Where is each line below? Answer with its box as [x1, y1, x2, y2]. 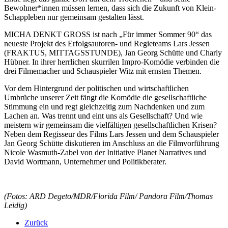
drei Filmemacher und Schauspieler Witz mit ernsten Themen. [4, 67, 202, 76]
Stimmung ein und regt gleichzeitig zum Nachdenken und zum [4, 102, 205, 111]
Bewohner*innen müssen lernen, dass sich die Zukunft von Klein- [4, 4, 216, 13]
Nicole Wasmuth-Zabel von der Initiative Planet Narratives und [4, 148, 206, 157]
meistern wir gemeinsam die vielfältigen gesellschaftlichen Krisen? [4, 121, 217, 130]
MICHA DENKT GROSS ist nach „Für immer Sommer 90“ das [4, 30, 212, 39]
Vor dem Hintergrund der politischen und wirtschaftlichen [4, 84, 189, 93]
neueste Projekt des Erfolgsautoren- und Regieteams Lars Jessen [4, 39, 210, 48]
